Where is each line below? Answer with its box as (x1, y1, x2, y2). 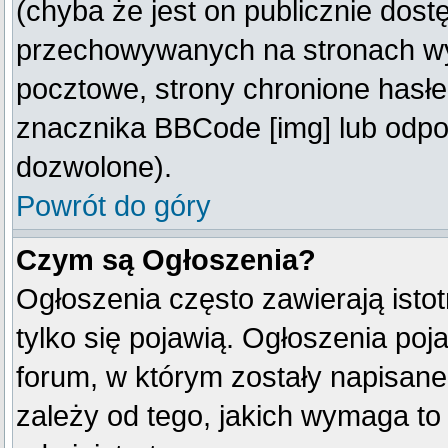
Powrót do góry (16, 190, 211, 222)
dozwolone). (16, 151, 172, 183)
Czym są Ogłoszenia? (16, 244, 316, 276)
